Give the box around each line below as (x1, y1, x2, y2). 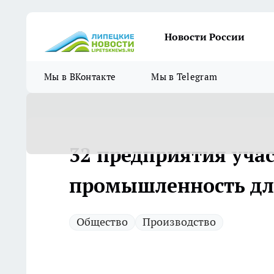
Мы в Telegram (151, 71, 218, 83)
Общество (76, 215, 128, 229)
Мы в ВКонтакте (44, 71, 116, 83)
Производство (143, 215, 216, 229)
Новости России (165, 31, 245, 43)
